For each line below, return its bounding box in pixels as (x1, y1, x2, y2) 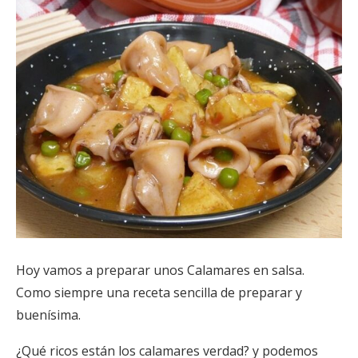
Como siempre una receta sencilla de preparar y (16, 283, 302, 301)
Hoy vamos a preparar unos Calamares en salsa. (16, 261, 304, 279)
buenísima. (16, 305, 81, 324)
